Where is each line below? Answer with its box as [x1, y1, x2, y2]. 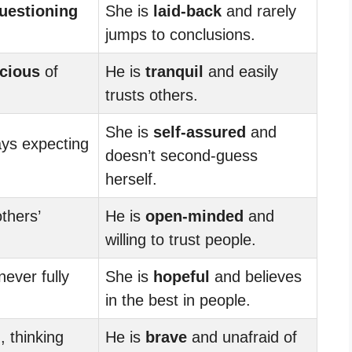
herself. [105, 170, 157, 188]
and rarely [222, 2, 296, 20]
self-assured [153, 123, 246, 141]
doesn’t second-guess [105, 146, 258, 164]
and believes [210, 267, 302, 285]
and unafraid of [187, 328, 297, 346]
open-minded [145, 207, 244, 225]
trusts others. [105, 86, 198, 104]
